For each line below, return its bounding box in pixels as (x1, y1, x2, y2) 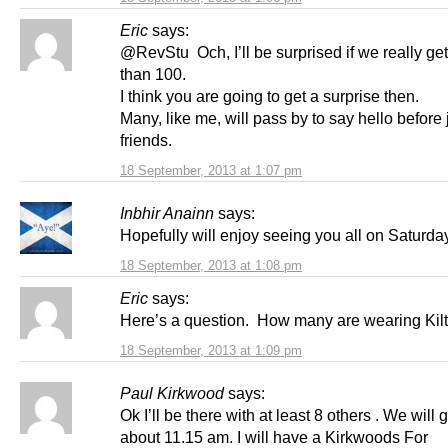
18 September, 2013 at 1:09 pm (120, 343, 302, 359)
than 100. (120, 65, 186, 84)
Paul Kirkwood (120, 384, 224, 403)
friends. (120, 131, 180, 150)
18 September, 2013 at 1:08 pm (120, 258, 302, 274)
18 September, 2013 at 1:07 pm (120, 163, 302, 179)
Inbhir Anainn (120, 204, 214, 223)
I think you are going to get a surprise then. (120, 87, 427, 106)
